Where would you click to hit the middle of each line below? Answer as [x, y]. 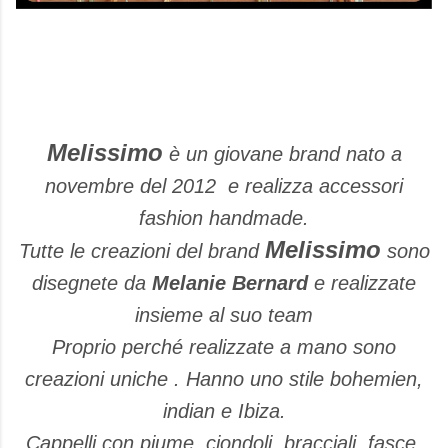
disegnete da [92, 283]
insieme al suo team [224, 315]
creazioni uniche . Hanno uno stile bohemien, [224, 379]
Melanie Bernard [230, 283]
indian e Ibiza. [224, 411]
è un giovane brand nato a [282, 154]
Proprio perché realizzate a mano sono [224, 347]
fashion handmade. [224, 218]
